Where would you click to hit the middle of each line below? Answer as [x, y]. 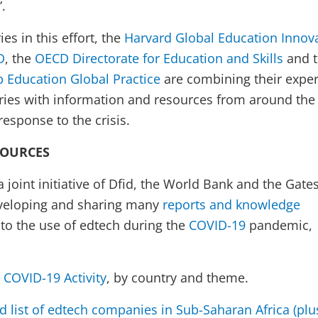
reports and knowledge [231, 205]
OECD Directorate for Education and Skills [159, 59]
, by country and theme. [179, 278]
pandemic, [279, 225]
